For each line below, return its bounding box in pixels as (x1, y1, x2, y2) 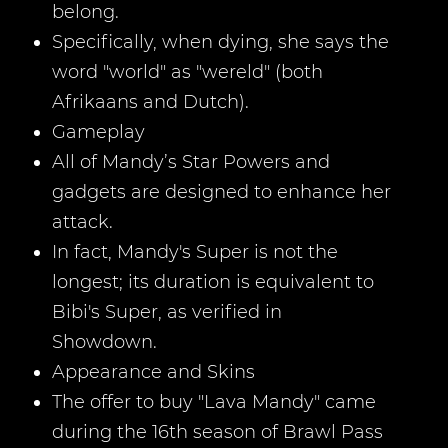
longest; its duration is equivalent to (52, 271, 374, 293)
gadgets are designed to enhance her (52, 181, 391, 203)
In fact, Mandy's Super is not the (52, 241, 338, 263)
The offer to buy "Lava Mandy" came (52, 391, 376, 413)
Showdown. (52, 331, 157, 353)
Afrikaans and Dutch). (52, 91, 249, 113)
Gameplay (52, 121, 145, 143)
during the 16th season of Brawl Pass (52, 421, 383, 443)
